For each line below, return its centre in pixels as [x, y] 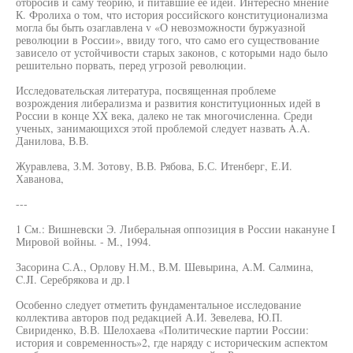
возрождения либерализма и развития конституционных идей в [168, 103]
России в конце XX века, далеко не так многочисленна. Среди [164, 115]
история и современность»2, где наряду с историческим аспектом [172, 342]
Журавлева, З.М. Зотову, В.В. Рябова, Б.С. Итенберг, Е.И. [154, 166]
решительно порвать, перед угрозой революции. [131, 65]
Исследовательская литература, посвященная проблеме [146, 90]
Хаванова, [40, 178]
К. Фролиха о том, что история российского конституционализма [172, 15]
